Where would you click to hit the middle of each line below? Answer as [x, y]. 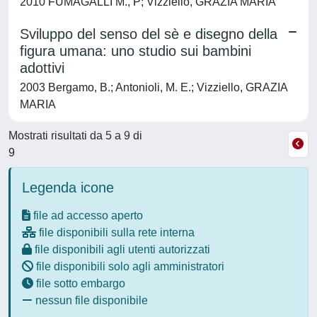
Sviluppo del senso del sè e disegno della [149, 34]
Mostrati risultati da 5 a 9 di [75, 136]
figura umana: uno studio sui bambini [136, 51]
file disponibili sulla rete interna [115, 232]
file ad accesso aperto [87, 215]
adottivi [42, 68]
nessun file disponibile [90, 300]
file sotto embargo [79, 283]
